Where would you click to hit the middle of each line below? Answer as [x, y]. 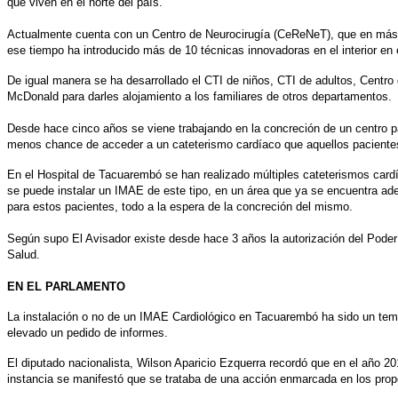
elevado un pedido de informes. [88, 332]
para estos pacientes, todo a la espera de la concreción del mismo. [180, 206]
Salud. [24, 254]
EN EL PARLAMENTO [66, 286]
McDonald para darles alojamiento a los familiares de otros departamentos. [199, 96]
